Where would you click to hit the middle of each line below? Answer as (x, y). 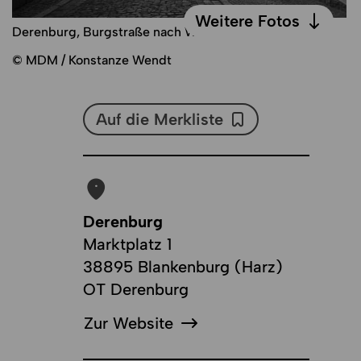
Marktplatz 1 (128, 244)
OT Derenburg (136, 289)
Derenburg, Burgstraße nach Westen (121, 31)
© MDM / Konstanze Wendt (92, 60)
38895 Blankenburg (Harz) (183, 266)
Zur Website (129, 323)
